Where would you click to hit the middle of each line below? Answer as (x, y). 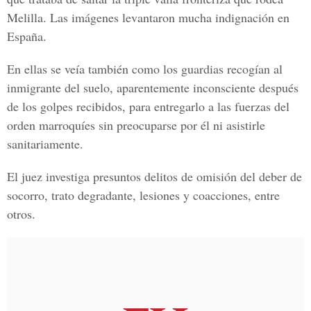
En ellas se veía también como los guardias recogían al (145, 69)
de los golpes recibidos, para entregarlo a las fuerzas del (148, 106)
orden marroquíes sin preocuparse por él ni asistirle (136, 125)
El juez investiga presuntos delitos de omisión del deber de (154, 176)
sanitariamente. (45, 144)
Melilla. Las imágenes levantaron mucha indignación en (148, 17)
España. (27, 36)
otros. (21, 214)
